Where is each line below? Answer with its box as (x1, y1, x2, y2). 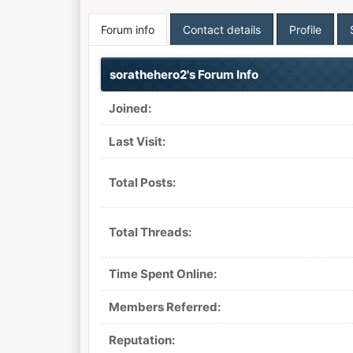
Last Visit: (108, 134, 165, 149)
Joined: (108, 101, 151, 116)
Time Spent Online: (108, 266, 217, 281)
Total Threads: (108, 225, 191, 240)
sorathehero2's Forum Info (109, 67, 258, 82)
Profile (288, 23, 321, 36)
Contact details (182, 23, 261, 36)
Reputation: (108, 333, 175, 347)
